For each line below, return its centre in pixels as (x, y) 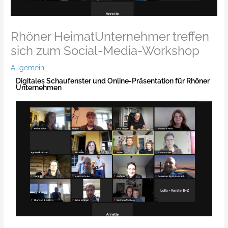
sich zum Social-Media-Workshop (105, 51)
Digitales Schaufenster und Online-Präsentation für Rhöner (113, 81)
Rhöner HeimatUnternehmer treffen (110, 37)
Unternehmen (39, 88)
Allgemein (28, 68)
